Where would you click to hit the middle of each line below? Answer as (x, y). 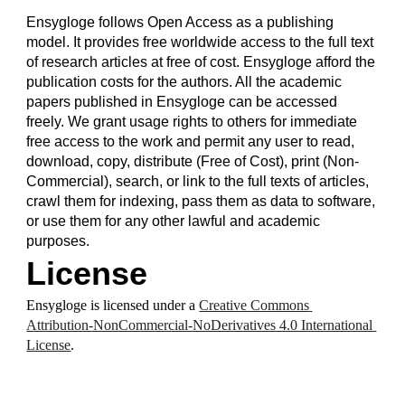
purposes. (58, 241)
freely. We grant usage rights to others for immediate (192, 122)
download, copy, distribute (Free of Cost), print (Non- (193, 161)
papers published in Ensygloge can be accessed (182, 102)
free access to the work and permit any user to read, (191, 141)
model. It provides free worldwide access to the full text (200, 42)
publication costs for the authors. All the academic (184, 82)
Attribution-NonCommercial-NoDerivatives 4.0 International (200, 325)
